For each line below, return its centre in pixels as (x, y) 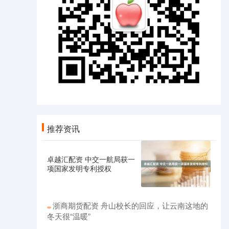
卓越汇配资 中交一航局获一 (91, 159)
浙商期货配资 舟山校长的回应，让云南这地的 (130, 205)
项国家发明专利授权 (79, 168)
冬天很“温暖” (69, 216)
